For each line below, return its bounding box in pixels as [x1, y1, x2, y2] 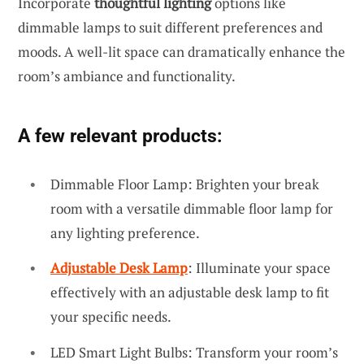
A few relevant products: [18, 123, 222, 147]
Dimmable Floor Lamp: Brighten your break [50, 174, 319, 193]
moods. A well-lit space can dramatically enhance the [18, 41, 345, 61]
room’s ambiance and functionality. [18, 66, 236, 85]
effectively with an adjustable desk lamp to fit [50, 283, 329, 302]
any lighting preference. [50, 223, 200, 242]
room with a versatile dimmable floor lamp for [50, 198, 333, 218]
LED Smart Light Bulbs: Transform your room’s [50, 342, 338, 362]
